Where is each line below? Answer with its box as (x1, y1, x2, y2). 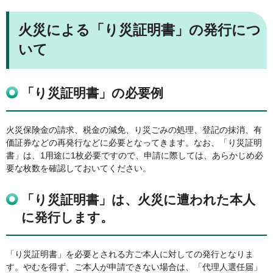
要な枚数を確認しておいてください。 (6, 163, 151, 174)
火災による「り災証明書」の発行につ (18, 22, 261, 38)
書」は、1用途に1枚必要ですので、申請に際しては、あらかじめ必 (6, 151, 263, 161)
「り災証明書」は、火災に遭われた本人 (21, 192, 255, 207)
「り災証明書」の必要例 (21, 86, 163, 101)
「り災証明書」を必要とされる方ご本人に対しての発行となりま (6, 249, 253, 259)
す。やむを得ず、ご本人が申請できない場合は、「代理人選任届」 (6, 261, 262, 272)
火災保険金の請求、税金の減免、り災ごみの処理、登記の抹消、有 (6, 125, 262, 135)
